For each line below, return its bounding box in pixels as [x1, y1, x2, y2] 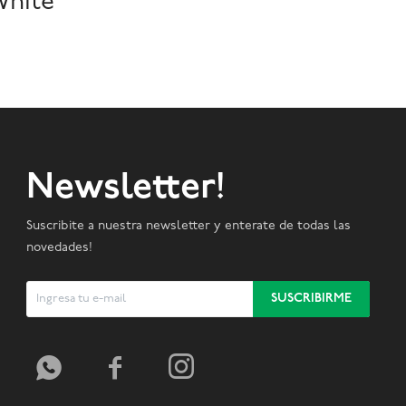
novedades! [25, 241, 92, 255]
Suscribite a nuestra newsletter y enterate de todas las [25, 219, 351, 233]
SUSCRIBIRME [270, 292, 352, 305]
